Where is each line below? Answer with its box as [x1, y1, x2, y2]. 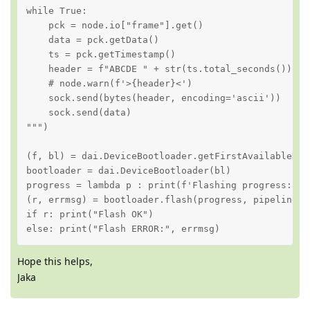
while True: [26, 6, 87, 17]
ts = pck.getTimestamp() [26, 49, 176, 60]
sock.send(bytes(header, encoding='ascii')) [26, 93, 281, 104]
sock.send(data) [26, 107, 131, 118]
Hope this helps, [17, 255, 93, 268]
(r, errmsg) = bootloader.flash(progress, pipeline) [26, 194, 303, 206]
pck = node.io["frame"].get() [26, 20, 203, 31]
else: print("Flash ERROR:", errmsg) [26, 224, 220, 235]
